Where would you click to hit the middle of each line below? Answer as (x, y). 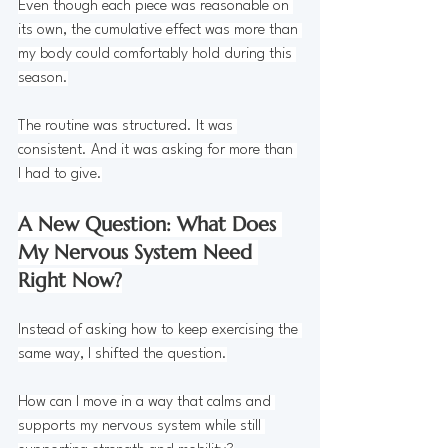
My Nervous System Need (138, 252)
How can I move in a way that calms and (146, 402)
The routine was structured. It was (127, 126)
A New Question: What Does (150, 224)
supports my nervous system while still (141, 426)
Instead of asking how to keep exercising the (160, 330)
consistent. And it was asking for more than (157, 150)
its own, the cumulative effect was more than (160, 30)
